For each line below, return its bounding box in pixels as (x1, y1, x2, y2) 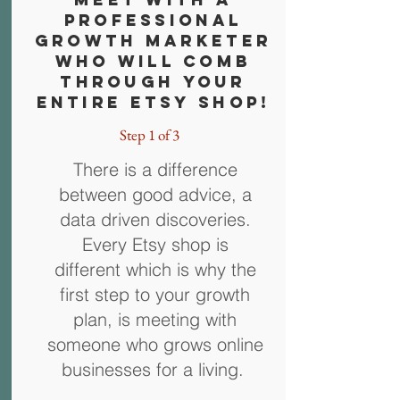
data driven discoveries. (59, 208, 251, 230)
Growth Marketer (34, 30, 272, 51)
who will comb (54, 51, 252, 71)
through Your (60, 71, 246, 92)
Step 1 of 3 (120, 125, 179, 145)
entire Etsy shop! (36, 92, 271, 112)
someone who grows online (46, 333, 263, 355)
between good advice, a (58, 183, 252, 205)
